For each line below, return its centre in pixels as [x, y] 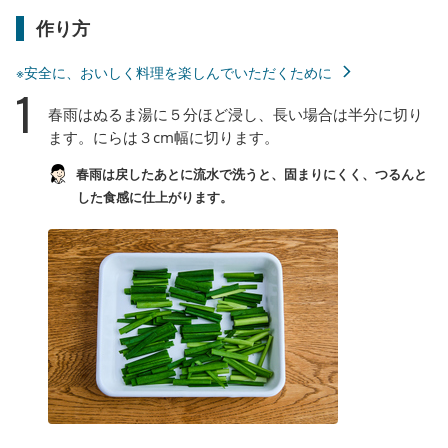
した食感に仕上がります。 [154, 196]
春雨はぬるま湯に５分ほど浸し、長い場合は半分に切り [235, 113]
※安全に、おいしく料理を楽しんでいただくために [174, 72]
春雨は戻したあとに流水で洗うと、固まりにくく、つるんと [250, 173]
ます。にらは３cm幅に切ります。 [163, 136]
